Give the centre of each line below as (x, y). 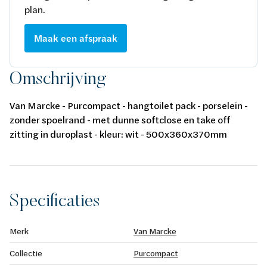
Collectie (26, 253)
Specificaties (55, 200)
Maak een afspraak (76, 38)
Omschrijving (58, 77)
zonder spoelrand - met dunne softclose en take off (120, 119)
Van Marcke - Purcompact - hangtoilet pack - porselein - (129, 105)
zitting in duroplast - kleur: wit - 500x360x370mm (118, 133)
